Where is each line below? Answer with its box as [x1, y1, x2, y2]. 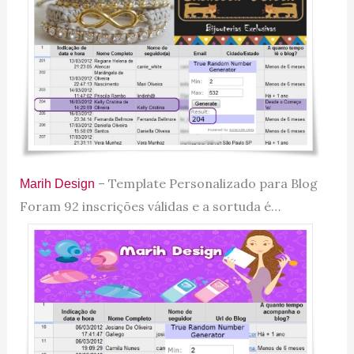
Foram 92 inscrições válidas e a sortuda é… [19, 198, 281, 215]
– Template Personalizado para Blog [97, 175, 318, 192]
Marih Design [19, 177, 98, 191]
